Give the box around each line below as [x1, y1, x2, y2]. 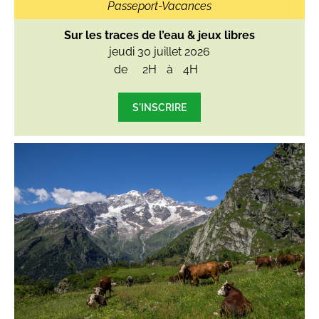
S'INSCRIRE [132, 101, 187, 114]
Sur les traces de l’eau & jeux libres [64, 28, 255, 43]
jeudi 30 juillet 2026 [109, 45, 210, 59]
